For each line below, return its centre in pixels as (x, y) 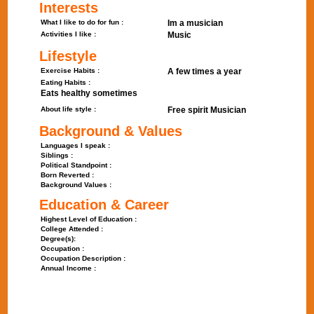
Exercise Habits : (70, 70)
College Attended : (72, 229)
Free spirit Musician (207, 110)
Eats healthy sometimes (89, 93)
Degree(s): (59, 239)
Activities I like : (69, 34)
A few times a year (205, 71)
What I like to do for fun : (82, 22)
